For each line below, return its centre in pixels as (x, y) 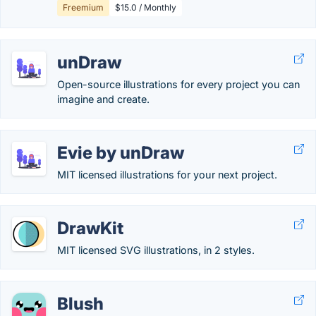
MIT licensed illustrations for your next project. (167, 175)
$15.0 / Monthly (146, 7)
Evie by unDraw (121, 153)
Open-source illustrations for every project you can (178, 84)
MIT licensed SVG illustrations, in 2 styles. (156, 250)
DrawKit (90, 228)
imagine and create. (103, 99)
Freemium (83, 7)
